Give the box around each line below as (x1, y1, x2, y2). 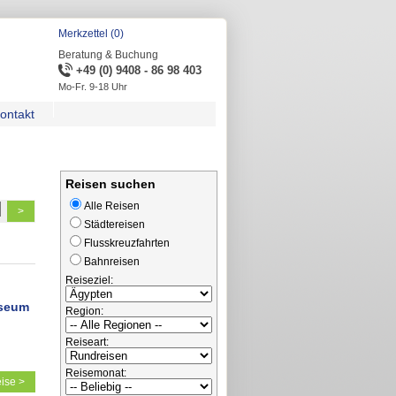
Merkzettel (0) (58, 27, 124, 40)
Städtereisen (84, 218, 145, 231)
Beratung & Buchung (58, 49, 158, 61)
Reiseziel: (65, 274, 113, 286)
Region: (65, 305, 103, 317)
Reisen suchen (65, 177, 156, 191)
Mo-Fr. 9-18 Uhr (58, 81, 127, 92)
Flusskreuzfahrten (84, 237, 170, 249)
